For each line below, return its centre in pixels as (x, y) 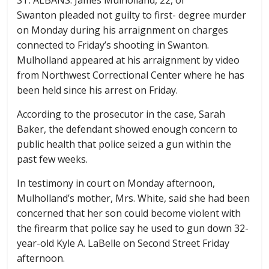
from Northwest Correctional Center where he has (131, 75)
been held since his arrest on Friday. (98, 90)
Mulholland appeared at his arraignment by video (128, 60)
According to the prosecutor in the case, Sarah (121, 114)
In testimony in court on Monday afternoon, (116, 183)
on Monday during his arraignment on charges (123, 30)
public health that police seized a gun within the (124, 144)
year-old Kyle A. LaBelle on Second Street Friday (123, 243)
